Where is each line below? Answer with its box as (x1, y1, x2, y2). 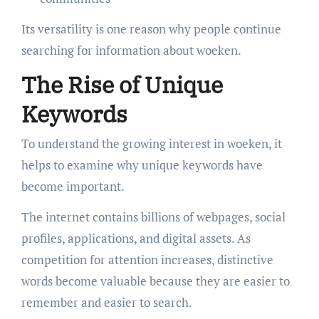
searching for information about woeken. (21, 41, 241, 58)
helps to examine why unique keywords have (21, 157, 263, 174)
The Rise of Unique (21, 69, 223, 100)
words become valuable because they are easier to (21, 273, 290, 290)
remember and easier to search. (21, 294, 192, 311)
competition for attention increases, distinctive (21, 251, 273, 268)
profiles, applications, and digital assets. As (21, 230, 251, 247)
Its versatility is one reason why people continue (21, 20, 281, 37)
